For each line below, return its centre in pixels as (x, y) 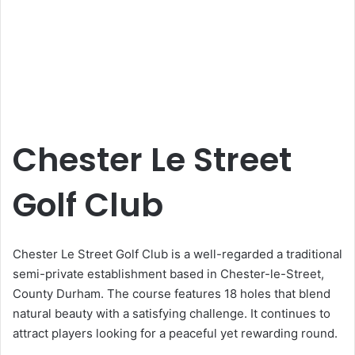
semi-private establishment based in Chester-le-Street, (168, 273)
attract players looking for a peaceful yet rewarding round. (175, 333)
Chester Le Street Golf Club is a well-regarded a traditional (177, 254)
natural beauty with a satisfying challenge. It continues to (172, 313)
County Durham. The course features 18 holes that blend (172, 293)
